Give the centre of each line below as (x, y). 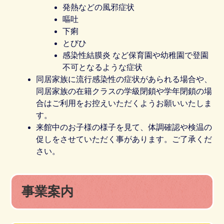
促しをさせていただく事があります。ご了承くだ (124, 139)
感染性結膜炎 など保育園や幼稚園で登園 (135, 55)
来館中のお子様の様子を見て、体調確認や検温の (124, 127)
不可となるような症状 (102, 67)
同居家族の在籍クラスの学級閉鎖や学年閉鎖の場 (124, 91)
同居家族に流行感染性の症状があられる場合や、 (124, 79)
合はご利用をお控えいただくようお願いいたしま (124, 103)
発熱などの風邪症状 (98, 7)
